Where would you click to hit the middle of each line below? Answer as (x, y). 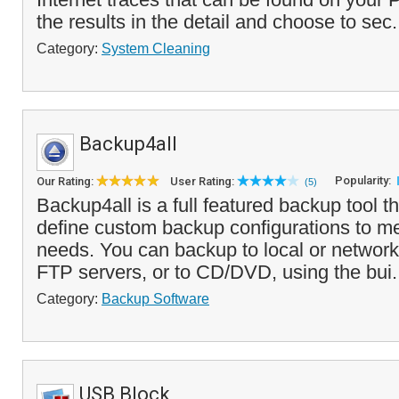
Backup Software (155, 298)
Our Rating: (66, 181)
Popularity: (364, 180)
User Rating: (204, 181)
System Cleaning (156, 48)
